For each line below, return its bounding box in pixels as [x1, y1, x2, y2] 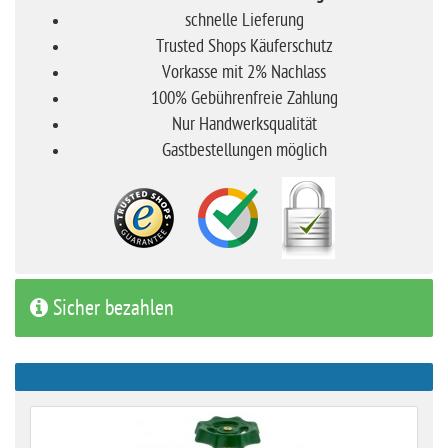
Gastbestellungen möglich [161, 140, 327, 161]
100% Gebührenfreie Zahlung [150, 88, 338, 109]
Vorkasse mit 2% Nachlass [162, 62, 326, 83]
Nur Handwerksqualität [171, 114, 317, 135]
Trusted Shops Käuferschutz [155, 36, 333, 57]
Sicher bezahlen [48, 296, 174, 320]
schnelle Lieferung [184, 10, 304, 31]
